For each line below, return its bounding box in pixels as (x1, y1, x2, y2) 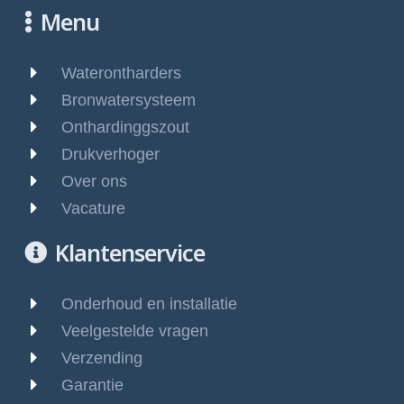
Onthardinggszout (61, 118, 189, 137)
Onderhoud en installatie (61, 295, 237, 314)
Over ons (61, 172, 127, 191)
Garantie (61, 376, 124, 395)
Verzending (61, 349, 142, 368)
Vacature (61, 199, 125, 218)
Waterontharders (61, 64, 181, 83)
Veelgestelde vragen (61, 322, 208, 341)
